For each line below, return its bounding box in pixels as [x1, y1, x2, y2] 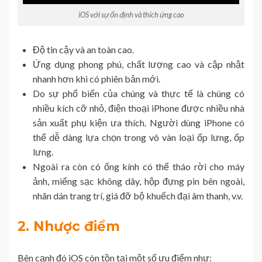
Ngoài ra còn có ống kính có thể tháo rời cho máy [33, 160, 244, 172]
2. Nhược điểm [18, 218, 120, 235]
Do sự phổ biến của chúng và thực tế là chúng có [33, 87, 244, 99]
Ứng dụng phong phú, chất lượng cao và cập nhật [33, 58, 244, 70]
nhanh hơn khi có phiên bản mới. [33, 73, 160, 84]
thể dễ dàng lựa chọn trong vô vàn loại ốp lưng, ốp [33, 131, 244, 143]
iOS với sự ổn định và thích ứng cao [78, 9, 184, 19]
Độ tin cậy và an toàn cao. [33, 43, 134, 55]
